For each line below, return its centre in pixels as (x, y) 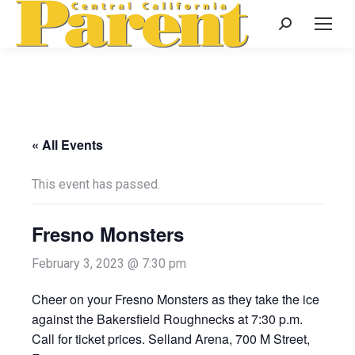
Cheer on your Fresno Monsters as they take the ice (176, 299)
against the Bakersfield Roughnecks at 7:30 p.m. (167, 319)
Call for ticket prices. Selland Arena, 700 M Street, (171, 339)
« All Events (67, 145)
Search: (298, 27)
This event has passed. (96, 184)
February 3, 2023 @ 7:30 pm (109, 263)
